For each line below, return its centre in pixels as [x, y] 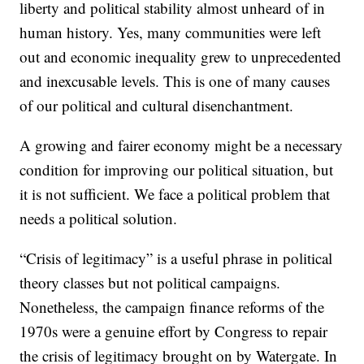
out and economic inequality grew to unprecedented [181, 57]
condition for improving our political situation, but [177, 170]
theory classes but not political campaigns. [150, 283]
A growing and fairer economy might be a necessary [182, 145]
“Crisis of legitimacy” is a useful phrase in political [176, 258]
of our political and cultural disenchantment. [157, 106]
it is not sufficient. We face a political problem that [175, 194]
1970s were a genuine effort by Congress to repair [174, 331]
